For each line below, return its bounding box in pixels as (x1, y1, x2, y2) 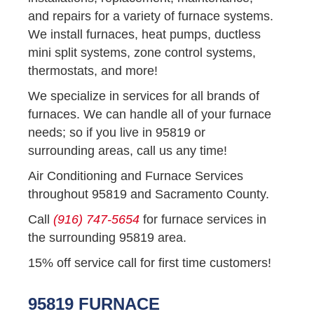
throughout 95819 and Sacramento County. (28, 186, 269, 201)
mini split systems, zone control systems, (28, 45, 256, 60)
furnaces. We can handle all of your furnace (28, 107, 271, 121)
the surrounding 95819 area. (28, 230, 186, 245)
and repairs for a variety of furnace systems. (28, 8, 273, 23)
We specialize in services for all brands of (28, 88, 259, 103)
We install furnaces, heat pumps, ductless (28, 27, 261, 41)
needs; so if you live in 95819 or (28, 125, 205, 139)
